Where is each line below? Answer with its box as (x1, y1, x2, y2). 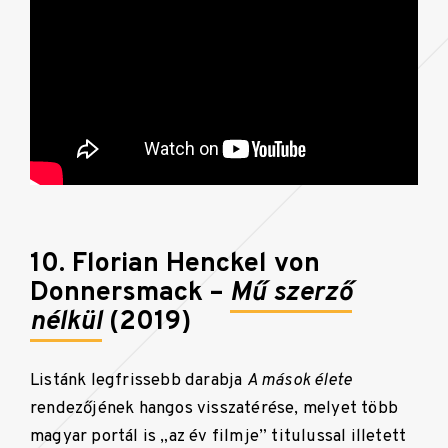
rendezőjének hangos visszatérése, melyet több (30, 397, 398, 419)
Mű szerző (230, 275, 352, 310)
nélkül (30, 304, 102, 339)
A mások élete (246, 369, 353, 391)
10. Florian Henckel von (30, 246, 320, 281)
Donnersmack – (30, 275, 230, 310)
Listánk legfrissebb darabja (30, 369, 247, 391)
